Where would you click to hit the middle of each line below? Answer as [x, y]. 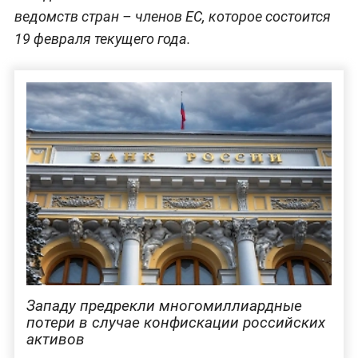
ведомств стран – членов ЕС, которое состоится [172, 16]
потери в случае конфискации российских [175, 323]
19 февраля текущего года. [102, 38]
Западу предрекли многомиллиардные [164, 306]
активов [55, 340]
